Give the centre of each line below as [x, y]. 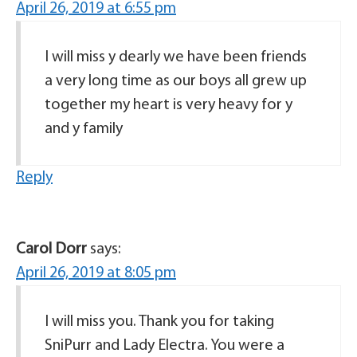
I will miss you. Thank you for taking [159, 322]
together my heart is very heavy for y [169, 106]
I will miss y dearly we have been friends [176, 58]
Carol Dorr [51, 250]
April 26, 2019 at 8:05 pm [96, 274]
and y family [84, 129]
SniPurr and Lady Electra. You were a [165, 346]
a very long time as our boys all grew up [176, 82]
